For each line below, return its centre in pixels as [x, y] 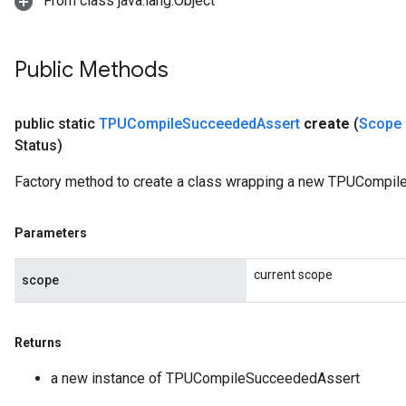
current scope [293, 274]
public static [57, 123]
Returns [38, 342]
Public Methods [92, 69]
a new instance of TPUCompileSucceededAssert [205, 378]
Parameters [51, 232]
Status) [39, 145]
